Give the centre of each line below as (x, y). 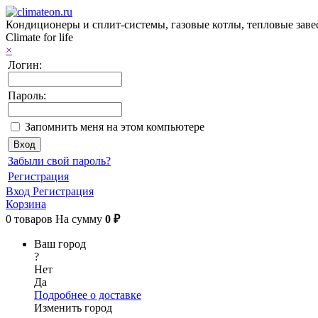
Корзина (26, 204)
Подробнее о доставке (88, 295)
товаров (33, 219)
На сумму (80, 219)
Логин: (25, 65)
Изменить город (73, 308)
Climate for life (39, 37)
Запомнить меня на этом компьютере (115, 127)
